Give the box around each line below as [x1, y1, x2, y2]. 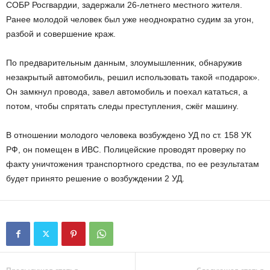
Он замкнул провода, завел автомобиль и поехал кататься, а [6, 86, 248, 96]
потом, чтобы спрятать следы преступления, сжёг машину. [6, 101, 239, 111]
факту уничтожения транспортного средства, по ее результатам [6, 159, 259, 169]
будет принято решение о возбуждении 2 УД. [6, 173, 184, 183]
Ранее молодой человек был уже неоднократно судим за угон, [6, 14, 254, 24]
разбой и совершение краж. [6, 28, 116, 39]
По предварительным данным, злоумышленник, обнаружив [6, 57, 242, 67]
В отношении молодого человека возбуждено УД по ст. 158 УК [6, 130, 251, 140]
